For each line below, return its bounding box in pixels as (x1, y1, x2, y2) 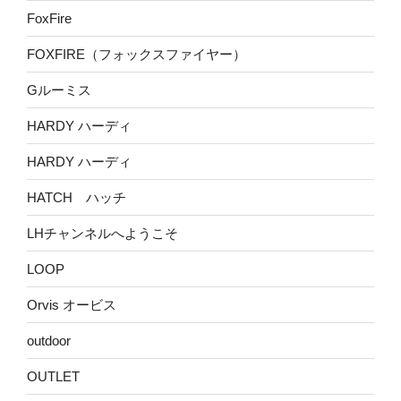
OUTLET (27, 368, 80, 384)
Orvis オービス (27, 296, 116, 312)
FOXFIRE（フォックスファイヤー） (27, 46, 246, 62)
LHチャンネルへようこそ (27, 225, 178, 241)
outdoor (27, 332, 71, 348)
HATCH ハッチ (27, 189, 126, 205)
